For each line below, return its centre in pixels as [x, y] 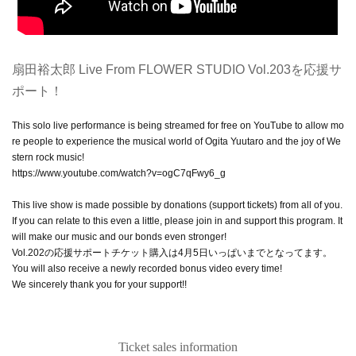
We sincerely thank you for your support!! [99, 284]
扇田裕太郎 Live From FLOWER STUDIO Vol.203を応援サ [177, 69]
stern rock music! [48, 157]
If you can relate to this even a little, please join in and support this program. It [177, 221]
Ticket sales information [178, 346]
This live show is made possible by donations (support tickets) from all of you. [177, 205]
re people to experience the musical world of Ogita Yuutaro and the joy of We [176, 141]
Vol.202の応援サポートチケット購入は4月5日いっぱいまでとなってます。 [172, 252]
